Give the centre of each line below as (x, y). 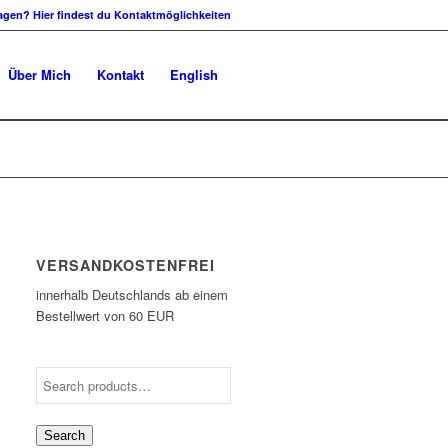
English (194, 74)
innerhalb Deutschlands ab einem (132, 295)
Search (65, 436)
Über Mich (39, 74)
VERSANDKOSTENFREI (126, 265)
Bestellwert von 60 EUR (105, 316)
